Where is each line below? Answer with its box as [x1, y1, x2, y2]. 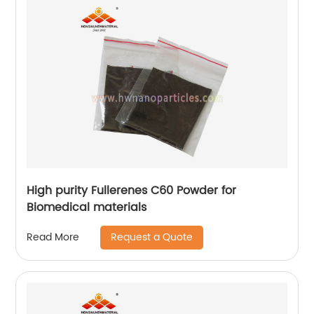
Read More [27, 229, 80, 246]
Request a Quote [111, 228, 193, 245]
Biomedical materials [27, 198, 147, 217]
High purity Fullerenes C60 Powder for [27, 181, 237, 200]
